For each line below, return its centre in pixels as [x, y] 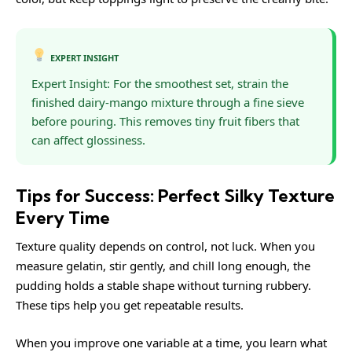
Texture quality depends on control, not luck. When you [165, 246]
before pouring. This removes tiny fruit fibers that [165, 121]
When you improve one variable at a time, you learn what [171, 342]
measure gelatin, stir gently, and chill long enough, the [163, 266]
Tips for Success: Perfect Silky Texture [175, 195]
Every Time [63, 217]
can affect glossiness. [88, 139]
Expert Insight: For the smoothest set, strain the [160, 83]
